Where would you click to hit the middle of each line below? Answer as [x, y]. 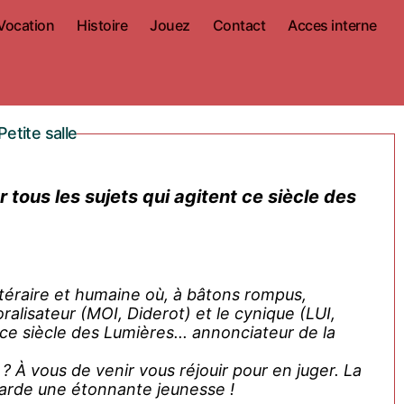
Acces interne [332, 25]
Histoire [102, 25]
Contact [239, 25]
